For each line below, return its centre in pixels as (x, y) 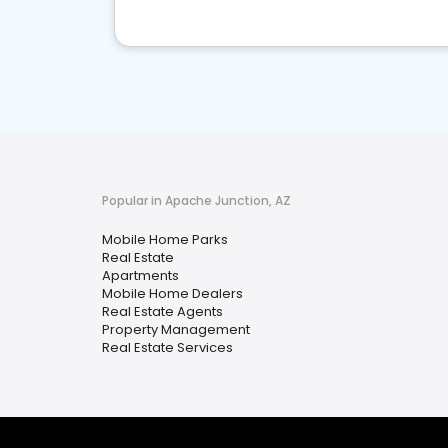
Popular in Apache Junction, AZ (196, 200)
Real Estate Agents (162, 311)
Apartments (140, 275)
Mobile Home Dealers (172, 293)
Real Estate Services (167, 347)
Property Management (176, 329)
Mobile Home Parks (165, 239)
